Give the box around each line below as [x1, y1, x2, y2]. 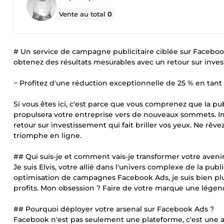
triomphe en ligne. [13, 131, 81, 140]
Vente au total [59, 10, 108, 18]
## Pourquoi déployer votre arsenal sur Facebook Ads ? [13, 204, 214, 213]
